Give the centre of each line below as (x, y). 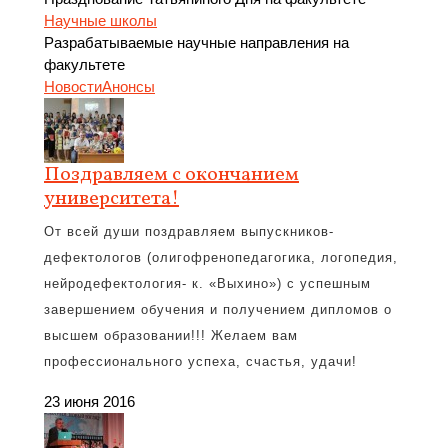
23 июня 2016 (89, 401)
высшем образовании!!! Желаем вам (171, 335)
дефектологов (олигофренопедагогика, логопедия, (221, 257)
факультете (84, 64)
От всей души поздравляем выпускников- (189, 231)
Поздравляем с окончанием (171, 175)
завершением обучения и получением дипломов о (218, 309)
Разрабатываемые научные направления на (196, 42)
